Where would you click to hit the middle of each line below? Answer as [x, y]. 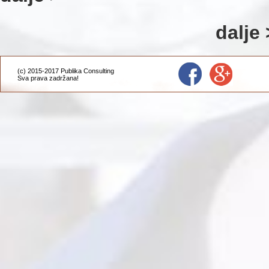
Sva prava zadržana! [49, 78]
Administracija [100, 78]
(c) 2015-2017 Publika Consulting [66, 71]
